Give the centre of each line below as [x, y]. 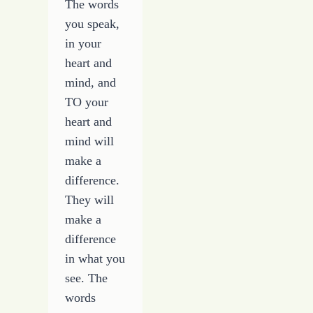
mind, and [91, 82]
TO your [87, 102]
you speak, [93, 23]
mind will [90, 141]
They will [90, 199]
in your [83, 43]
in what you [95, 258]
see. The [87, 278]
